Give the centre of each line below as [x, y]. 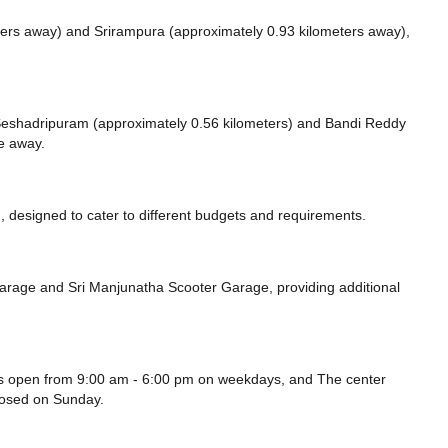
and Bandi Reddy [351, 123]
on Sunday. [66, 399]
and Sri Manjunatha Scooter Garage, [156, 287]
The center [351, 379]
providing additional [336, 287]
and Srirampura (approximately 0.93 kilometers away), [238, 31]
